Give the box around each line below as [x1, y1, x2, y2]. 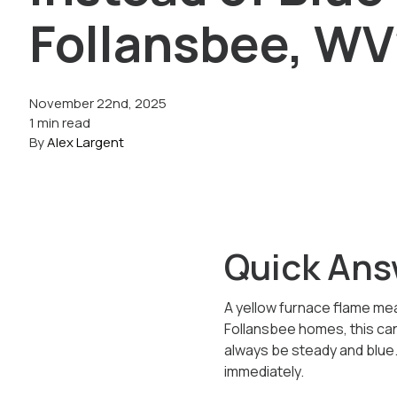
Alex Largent [47, 133, 125, 152]
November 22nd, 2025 [29, 94, 167, 113]
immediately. [223, 362, 304, 381]
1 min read [29, 113, 91, 132]
